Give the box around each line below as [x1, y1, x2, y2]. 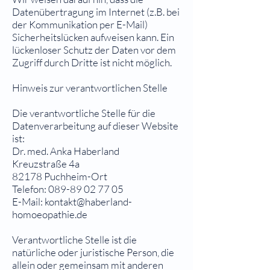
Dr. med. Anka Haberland [12, 145, 119, 157]
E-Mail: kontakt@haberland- [12, 195, 132, 208]
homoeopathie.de [12, 208, 87, 221]
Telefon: [12, 183, 48, 195]
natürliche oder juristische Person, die [12, 246, 174, 259]
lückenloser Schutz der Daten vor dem [12, 43, 176, 56]
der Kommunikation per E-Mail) [12, 18, 148, 31]
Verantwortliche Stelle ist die [12, 233, 137, 246]
